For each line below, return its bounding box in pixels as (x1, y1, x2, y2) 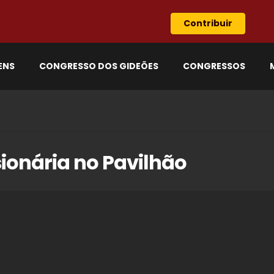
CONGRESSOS (183, 60, 245, 72)
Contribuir (183, 17, 232, 29)
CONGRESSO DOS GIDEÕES (39, 60, 158, 72)
